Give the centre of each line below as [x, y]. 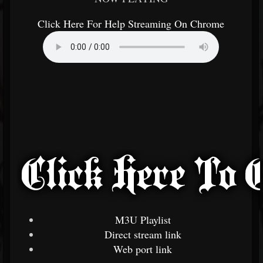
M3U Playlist [143, 220]
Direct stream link [143, 234]
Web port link [143, 249]
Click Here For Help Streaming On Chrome [131, 23]
